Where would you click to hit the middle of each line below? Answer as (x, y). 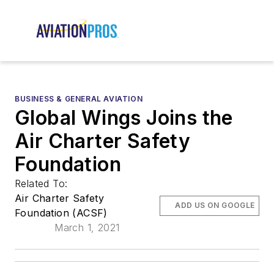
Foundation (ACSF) (61, 213)
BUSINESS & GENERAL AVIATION (79, 99)
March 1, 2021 (87, 228)
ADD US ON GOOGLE (215, 206)
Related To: (43, 184)
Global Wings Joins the (124, 118)
